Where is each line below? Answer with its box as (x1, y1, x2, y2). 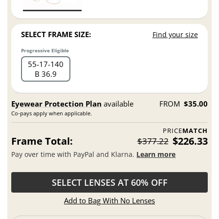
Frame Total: (11, 134, 73, 148)
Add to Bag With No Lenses (64, 196, 155, 206)
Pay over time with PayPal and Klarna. (11, 149, 137, 159)
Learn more (136, 149, 176, 159)
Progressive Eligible (21, 47, 69, 54)
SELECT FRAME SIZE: (21, 29, 91, 40)
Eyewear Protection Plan (11, 99, 102, 109)
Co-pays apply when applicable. (11, 109, 92, 117)
